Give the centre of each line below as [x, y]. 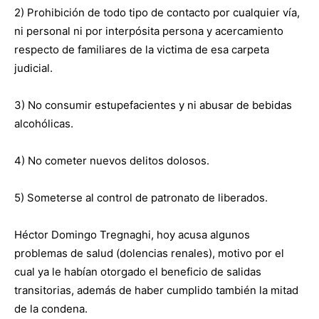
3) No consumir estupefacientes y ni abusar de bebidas [153, 105]
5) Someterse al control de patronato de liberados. [141, 197]
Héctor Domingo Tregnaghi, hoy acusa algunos [132, 234]
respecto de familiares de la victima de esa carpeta [142, 49]
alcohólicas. [44, 123]
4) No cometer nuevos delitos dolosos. [112, 160]
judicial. [33, 68]
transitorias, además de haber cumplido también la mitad [156, 290]
